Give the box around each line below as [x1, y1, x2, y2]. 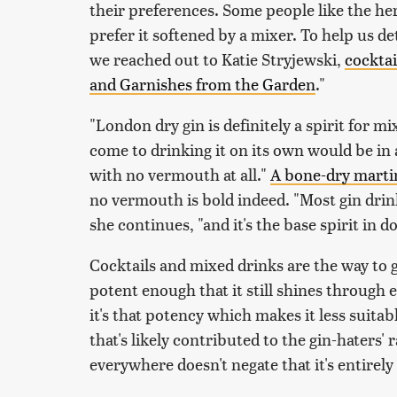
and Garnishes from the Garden [90, 73, 315, 96]
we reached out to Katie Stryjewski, [90, 48, 345, 71]
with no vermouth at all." [90, 163, 270, 186]
